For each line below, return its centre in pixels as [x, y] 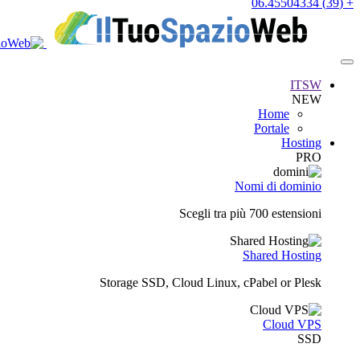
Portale [272, 128]
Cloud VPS [292, 324]
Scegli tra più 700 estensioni [250, 213]
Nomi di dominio [278, 186]
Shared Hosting [282, 255]
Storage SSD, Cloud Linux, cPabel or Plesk [211, 282]
